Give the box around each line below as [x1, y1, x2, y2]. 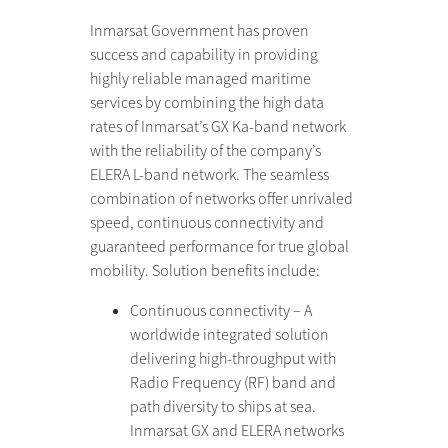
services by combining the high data [89, 91, 324, 114]
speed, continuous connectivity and [89, 211, 324, 234]
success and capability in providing [89, 43, 318, 66]
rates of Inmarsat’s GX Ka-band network [89, 115, 346, 138]
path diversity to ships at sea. [129, 395, 316, 418]
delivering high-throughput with [129, 347, 336, 370]
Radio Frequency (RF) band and [129, 371, 336, 394]
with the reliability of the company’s [89, 139, 321, 162]
